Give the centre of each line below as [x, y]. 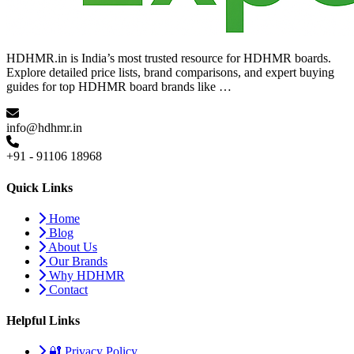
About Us [72, 247]
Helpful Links [43, 321]
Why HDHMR [85, 275]
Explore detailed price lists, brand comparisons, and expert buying [170, 73]
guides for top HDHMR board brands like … [119, 87]
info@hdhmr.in [44, 128]
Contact [67, 289]
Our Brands [77, 261]
